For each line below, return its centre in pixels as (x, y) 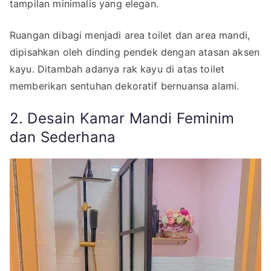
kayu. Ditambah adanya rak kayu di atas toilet (117, 69)
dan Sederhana (63, 137)
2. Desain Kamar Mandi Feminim (122, 118)
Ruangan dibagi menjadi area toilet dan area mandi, (130, 35)
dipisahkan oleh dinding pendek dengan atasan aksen (135, 52)
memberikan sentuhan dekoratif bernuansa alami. (125, 86)
